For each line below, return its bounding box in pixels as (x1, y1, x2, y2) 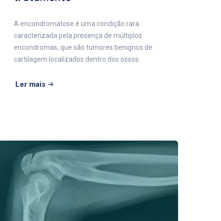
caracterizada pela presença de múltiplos (14, 31, 142, 39)
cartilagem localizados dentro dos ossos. (14, 55, 140, 63)
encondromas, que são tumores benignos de (14, 43, 152, 51)
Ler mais (15, 79, 45, 89)
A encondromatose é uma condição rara (14, 19, 139, 28)
